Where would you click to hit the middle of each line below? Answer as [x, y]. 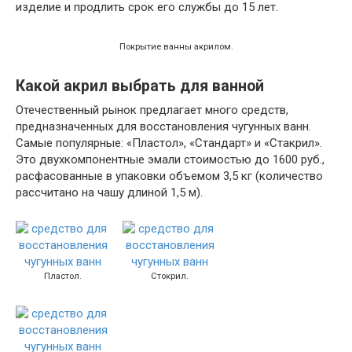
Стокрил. [170, 276]
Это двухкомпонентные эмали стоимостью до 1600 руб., [170, 159]
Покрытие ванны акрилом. [176, 47]
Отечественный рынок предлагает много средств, [152, 110]
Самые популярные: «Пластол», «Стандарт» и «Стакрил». [169, 143]
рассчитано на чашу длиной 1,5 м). [109, 192]
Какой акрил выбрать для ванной [140, 86]
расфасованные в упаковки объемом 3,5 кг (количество [169, 176]
